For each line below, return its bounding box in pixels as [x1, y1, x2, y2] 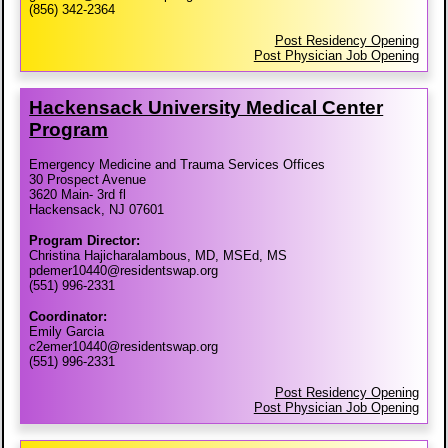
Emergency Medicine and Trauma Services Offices [29, 157, 326, 173]
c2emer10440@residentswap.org [29, 339, 219, 355]
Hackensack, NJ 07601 [29, 202, 165, 218]
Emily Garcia [29, 324, 105, 340]
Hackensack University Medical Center [29, 97, 384, 119]
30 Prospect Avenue [29, 172, 147, 188]
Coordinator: [29, 309, 108, 325]
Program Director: [29, 233, 141, 249]
